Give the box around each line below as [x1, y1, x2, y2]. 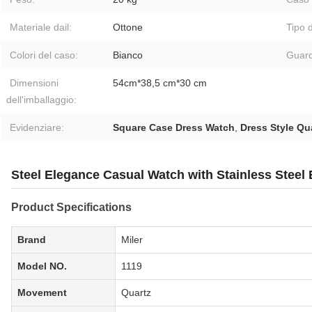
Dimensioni [10, 77, 58, 89]
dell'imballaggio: [6, 94, 77, 106]
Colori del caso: [10, 49, 78, 61]
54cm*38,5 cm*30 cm [113, 77, 207, 89]
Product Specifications [11, 201, 132, 214]
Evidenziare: [10, 122, 64, 134]
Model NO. [17, 260, 67, 272]
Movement [17, 287, 67, 299]
